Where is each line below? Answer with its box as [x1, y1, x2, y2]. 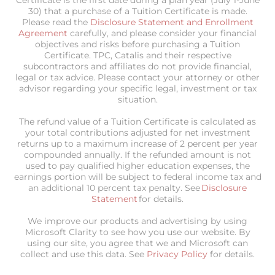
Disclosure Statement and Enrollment [90, 16, 254, 28]
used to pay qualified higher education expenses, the [25, 160, 250, 171]
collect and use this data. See [20, 248, 147, 260]
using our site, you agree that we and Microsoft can [27, 237, 248, 249]
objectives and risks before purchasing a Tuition [35, 38, 240, 50]
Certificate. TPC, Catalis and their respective [44, 49, 231, 61]
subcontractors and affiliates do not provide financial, [23, 60, 252, 72]
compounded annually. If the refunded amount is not [24, 149, 251, 160]
